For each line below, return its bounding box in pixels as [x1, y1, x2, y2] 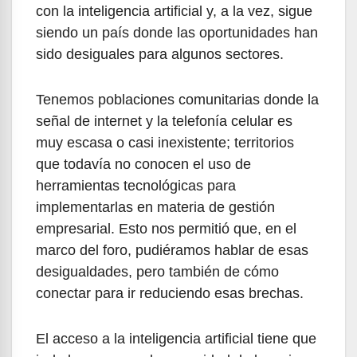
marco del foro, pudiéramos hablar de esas [36, 241, 308, 258]
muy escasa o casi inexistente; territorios [36, 134, 294, 151]
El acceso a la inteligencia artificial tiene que [36, 330, 316, 347]
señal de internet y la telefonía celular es [36, 112, 292, 129]
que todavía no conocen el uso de [36, 155, 251, 172]
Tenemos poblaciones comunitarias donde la [36, 91, 319, 108]
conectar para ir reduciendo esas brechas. [36, 284, 304, 301]
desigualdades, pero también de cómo [36, 263, 279, 280]
